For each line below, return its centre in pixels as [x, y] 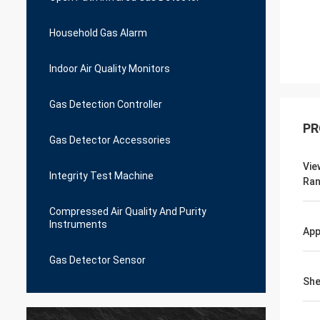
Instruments [78, 224]
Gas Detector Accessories [110, 140]
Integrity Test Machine [101, 176]
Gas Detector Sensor [97, 260]
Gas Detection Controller [106, 104]
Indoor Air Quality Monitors [110, 69]
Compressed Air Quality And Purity [128, 211]
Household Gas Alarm [98, 33]
